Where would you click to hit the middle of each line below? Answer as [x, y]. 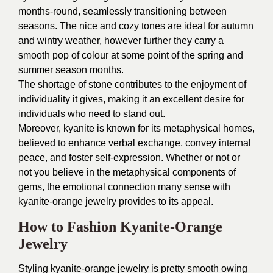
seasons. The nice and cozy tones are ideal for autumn [136, 26]
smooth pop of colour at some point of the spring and [131, 55]
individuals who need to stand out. [92, 113]
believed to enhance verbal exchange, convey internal [135, 143]
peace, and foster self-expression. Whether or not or [129, 157]
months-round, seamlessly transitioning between [122, 11]
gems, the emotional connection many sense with [124, 186]
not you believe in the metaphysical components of [127, 172]
